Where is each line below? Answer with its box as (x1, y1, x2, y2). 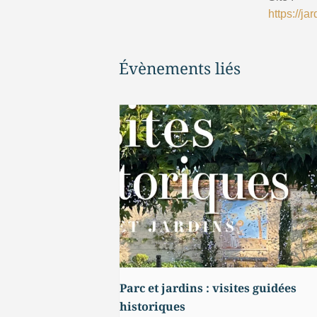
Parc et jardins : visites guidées (120, 280, 296, 296)
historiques (120, 299, 185, 315)
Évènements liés (119, 57, 241, 79)
